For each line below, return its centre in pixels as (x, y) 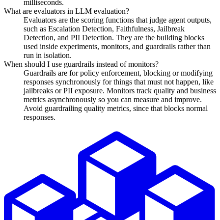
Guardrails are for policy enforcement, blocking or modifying (118, 73)
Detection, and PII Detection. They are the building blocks (114, 37)
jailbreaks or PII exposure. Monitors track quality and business (120, 90)
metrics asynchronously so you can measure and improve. (113, 99)
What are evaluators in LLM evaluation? (67, 11)
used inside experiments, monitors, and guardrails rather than (117, 46)
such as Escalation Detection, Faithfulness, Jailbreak (104, 28)
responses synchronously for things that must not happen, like (119, 82)
